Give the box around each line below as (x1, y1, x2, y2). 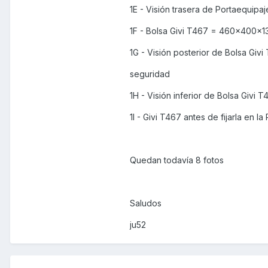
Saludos (130, 198, 162, 209)
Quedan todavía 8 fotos (130, 155, 224, 166)
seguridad (130, 69, 170, 80)
